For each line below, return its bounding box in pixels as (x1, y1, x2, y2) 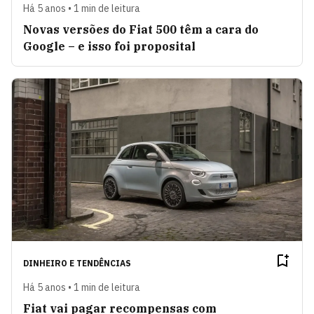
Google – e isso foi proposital (23, 39, 196, 53)
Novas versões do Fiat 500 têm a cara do (23, 22, 259, 36)
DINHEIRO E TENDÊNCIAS (23, 258, 131, 269)
